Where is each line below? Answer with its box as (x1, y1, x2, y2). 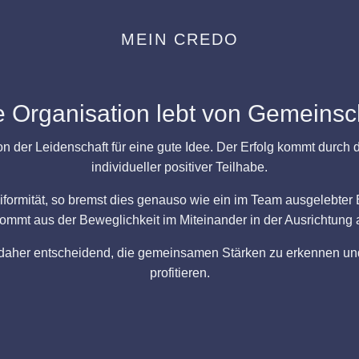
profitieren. (149, 266, 210, 280)
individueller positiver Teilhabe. (91, 160, 268, 174)
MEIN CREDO (120, 30, 239, 48)
